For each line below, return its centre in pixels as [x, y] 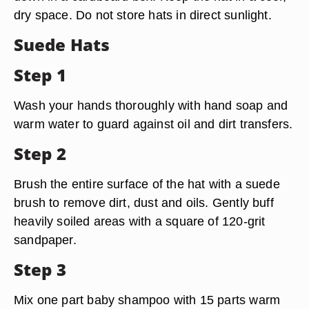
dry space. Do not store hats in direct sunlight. [143, 15]
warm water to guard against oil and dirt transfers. [153, 124]
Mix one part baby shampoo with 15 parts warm [147, 300]
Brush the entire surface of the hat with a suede [147, 184]
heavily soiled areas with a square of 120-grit [140, 221]
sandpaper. [45, 240]
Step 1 [40, 75]
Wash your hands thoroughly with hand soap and [151, 105]
